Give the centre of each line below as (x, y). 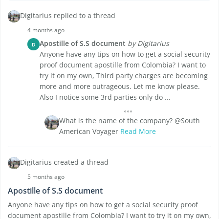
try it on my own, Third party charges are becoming (124, 76)
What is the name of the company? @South (130, 121)
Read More (138, 131)
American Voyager (90, 131)
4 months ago (46, 30)
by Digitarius (148, 44)
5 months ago (46, 177)
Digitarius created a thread (64, 162)
